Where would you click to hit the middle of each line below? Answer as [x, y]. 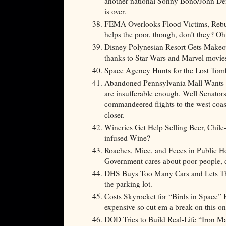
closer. [115, 114]
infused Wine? [127, 137]
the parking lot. [128, 184]
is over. [117, 11]
